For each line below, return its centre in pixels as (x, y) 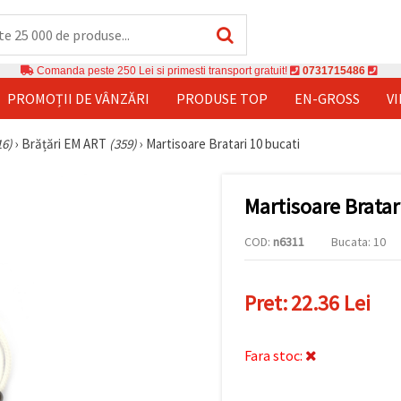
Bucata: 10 (358, 241)
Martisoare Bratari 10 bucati (223, 143)
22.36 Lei (331, 303)
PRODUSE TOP (222, 98)
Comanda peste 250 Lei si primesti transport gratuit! (162, 70)
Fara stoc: (275, 355)
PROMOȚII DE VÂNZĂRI (78, 98)
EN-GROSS (327, 98)
